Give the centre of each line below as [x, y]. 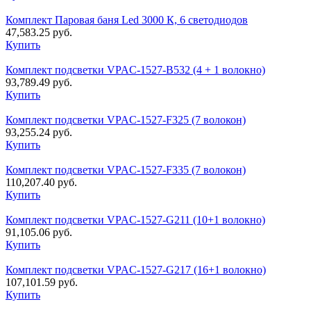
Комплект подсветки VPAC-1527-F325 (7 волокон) [126, 120]
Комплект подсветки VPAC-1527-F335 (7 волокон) [126, 170]
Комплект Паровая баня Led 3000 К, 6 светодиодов [127, 20]
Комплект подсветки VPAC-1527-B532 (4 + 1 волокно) [135, 70]
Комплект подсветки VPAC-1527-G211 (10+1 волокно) [135, 220]
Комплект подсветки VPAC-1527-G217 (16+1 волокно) [136, 270]
